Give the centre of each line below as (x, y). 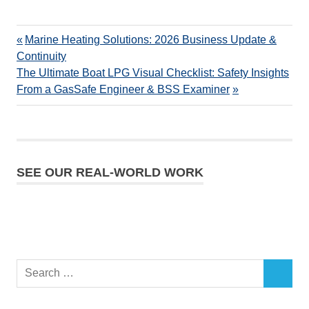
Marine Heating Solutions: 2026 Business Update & (151, 40)
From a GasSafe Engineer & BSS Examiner (123, 90)
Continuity (41, 57)
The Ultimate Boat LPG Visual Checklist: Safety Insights (153, 73)
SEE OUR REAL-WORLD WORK (110, 173)
